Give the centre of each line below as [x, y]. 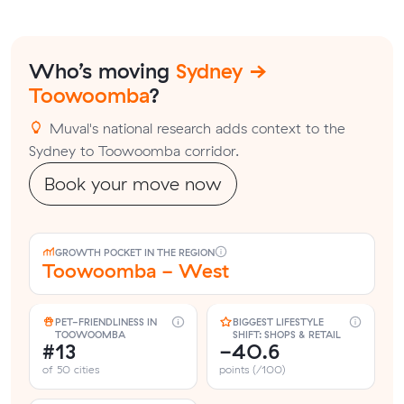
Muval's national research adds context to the [195, 128]
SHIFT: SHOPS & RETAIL [286, 335]
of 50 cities [70, 370]
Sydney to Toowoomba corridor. [134, 150]
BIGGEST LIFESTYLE [278, 322]
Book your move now [133, 183]
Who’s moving [102, 71]
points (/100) [253, 370]
